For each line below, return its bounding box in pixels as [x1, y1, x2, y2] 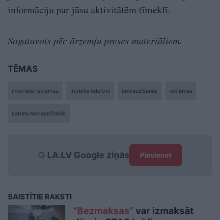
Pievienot [139, 151, 171, 159]
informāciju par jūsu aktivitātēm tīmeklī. [8, 2, 170, 16]
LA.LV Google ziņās [47, 150, 129, 160]
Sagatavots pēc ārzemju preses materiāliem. [8, 33, 182, 47]
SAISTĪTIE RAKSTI [8, 192, 72, 201]
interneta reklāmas [12, 87, 58, 94]
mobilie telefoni [70, 87, 110, 94]
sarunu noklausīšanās [12, 110, 66, 117]
